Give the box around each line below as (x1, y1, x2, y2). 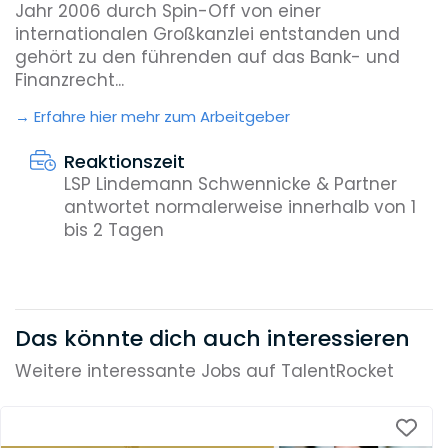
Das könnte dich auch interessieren (15, 322, 410, 354)
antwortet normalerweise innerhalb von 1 (63, 194, 416, 219)
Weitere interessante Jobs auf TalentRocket (15, 359, 394, 384)
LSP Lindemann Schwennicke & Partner (63, 171, 397, 196)
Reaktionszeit (63, 148, 185, 174)
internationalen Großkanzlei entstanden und (15, 22, 400, 47)
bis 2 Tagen (63, 217, 164, 242)
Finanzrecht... (15, 68, 124, 93)
